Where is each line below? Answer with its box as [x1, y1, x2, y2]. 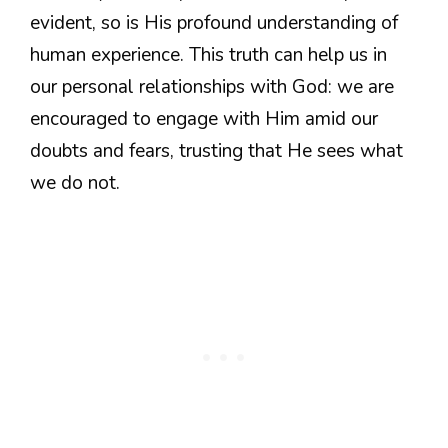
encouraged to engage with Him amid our [30, 106, 378, 133]
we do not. [30, 170, 120, 197]
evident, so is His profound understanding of [30, 10, 398, 37]
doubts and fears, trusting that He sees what [30, 138, 403, 165]
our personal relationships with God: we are [30, 74, 394, 101]
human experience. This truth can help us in [30, 42, 387, 69]
